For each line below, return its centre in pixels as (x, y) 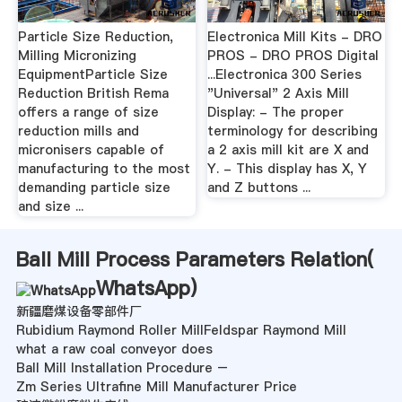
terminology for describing (293, 131)
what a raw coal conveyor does (114, 350)
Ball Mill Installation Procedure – (122, 368)
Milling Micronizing (77, 56)
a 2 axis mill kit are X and (288, 150)
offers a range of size (88, 113)
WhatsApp (143, 288)
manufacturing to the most (104, 169)
